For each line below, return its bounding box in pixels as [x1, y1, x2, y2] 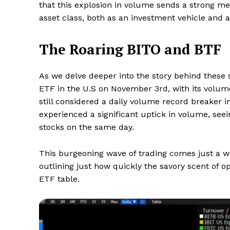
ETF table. [39, 174, 80, 184]
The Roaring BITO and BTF [39, 40, 221, 59]
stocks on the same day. [39, 122, 134, 132]
